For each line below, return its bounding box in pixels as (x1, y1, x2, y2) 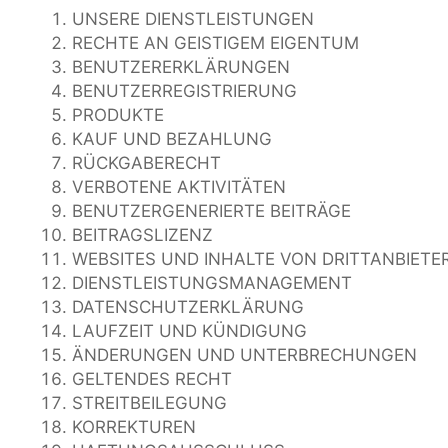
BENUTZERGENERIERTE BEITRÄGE (72, 201, 351, 221)
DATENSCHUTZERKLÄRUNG (72, 297, 304, 317)
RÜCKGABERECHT (72, 153, 221, 173)
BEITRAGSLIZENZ (72, 225, 213, 245)
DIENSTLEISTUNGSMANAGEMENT (72, 273, 352, 293)
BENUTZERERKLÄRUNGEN (72, 57, 290, 77)
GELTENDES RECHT (72, 369, 232, 389)
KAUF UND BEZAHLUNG (72, 129, 272, 149)
